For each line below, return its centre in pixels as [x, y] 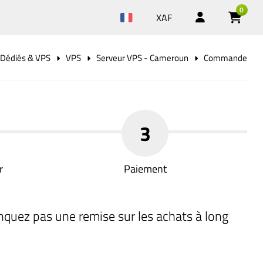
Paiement [145, 169]
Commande [226, 58]
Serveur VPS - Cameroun [143, 58]
